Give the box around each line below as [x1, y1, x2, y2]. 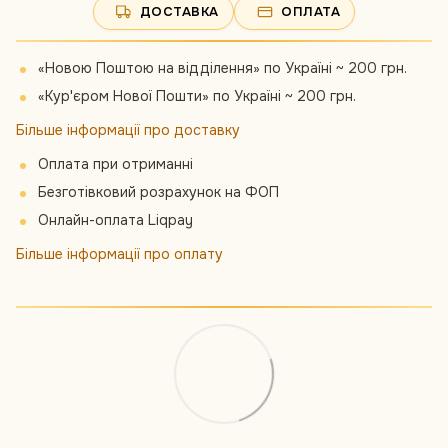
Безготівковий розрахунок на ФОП [38, 183, 279, 201]
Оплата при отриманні [38, 155, 193, 173]
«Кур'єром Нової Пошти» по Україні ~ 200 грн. [38, 87, 356, 105]
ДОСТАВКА [139, 3, 220, 20]
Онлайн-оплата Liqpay [38, 211, 193, 229]
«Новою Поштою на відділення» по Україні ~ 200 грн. [38, 59, 407, 77]
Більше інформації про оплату [16, 245, 223, 263]
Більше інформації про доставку [16, 121, 240, 139]
